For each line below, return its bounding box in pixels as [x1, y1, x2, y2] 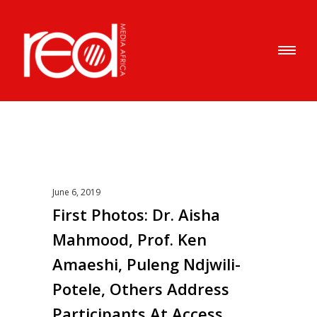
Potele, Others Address [52, 278, 229, 299]
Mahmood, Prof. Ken [52, 229, 207, 250]
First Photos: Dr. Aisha [52, 204, 220, 225]
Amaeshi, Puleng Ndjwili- [52, 253, 241, 275]
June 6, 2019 [52, 186, 100, 198]
